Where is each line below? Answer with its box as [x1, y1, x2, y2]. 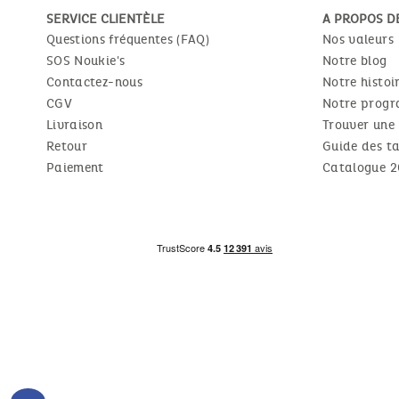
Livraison [46, 117, 103, 133]
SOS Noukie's [46, 53, 126, 69]
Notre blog [322, 53, 387, 69]
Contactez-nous [46, 74, 142, 90]
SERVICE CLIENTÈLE [46, 11, 165, 27]
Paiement [46, 159, 104, 175]
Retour [46, 138, 88, 154]
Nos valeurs [322, 31, 394, 47]
